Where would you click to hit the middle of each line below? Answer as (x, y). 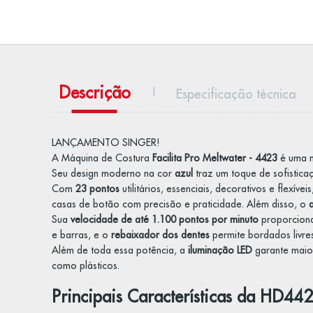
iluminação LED (220, 250)
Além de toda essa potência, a (119, 250)
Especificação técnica (236, 94)
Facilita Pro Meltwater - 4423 (214, 158)
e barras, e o (81, 235)
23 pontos (97, 189)
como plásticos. (85, 265)
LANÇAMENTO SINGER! (105, 143)
